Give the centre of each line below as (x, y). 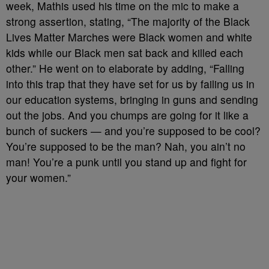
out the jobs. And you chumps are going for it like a (127, 115)
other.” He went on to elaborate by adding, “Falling (125, 68)
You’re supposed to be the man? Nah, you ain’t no (126, 146)
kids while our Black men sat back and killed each (125, 53)
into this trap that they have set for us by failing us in (130, 84)
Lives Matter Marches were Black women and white (129, 37)
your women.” (38, 177)
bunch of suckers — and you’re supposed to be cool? (133, 131)
